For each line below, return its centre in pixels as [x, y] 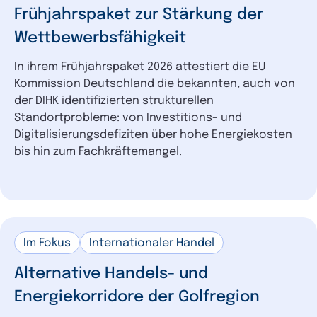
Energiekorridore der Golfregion [137, 297]
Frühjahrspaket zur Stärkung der [139, 15]
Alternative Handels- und [111, 273]
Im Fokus [47, 243]
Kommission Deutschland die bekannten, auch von [155, 83]
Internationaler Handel [152, 243]
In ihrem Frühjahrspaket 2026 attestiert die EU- [143, 67]
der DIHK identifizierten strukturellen [114, 100]
